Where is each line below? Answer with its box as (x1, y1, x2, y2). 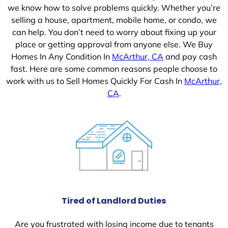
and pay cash (163, 51, 217, 62)
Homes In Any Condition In (11, 51, 112, 62)
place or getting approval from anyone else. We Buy (15, 39, 213, 50)
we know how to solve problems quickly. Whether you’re (8, 3, 220, 13)
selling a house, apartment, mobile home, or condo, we (11, 15, 217, 25)
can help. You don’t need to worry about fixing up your (12, 27, 216, 38)
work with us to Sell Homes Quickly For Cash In (6, 76, 184, 87)
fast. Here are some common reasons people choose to (11, 64, 217, 74)
